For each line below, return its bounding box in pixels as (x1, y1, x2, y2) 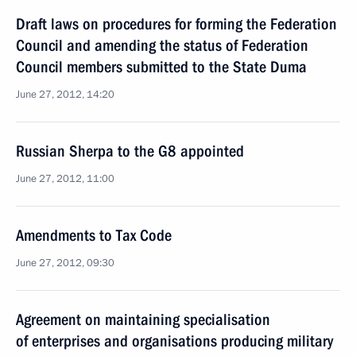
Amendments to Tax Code (16, 226, 172, 245)
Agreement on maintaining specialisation (16, 310, 270, 329)
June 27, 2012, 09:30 (16, 256, 114, 270)
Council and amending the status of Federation (16, 36, 308, 55)
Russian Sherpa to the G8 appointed (16, 141, 244, 161)
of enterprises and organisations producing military (16, 331, 333, 350)
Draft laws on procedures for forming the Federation (16, 14, 337, 33)
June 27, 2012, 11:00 (16, 172, 114, 186)
